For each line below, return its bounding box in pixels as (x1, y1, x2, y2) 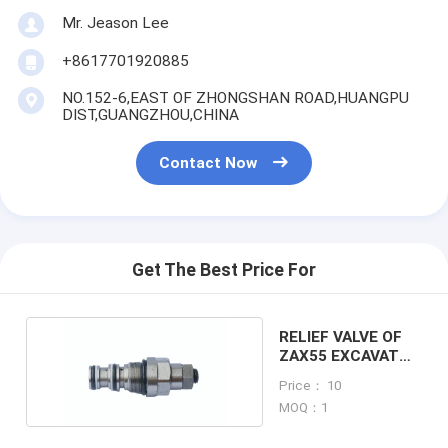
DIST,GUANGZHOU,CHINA (61, 105, 239, 124)
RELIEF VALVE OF (278, 327, 402, 346)
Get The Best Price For (132, 260, 316, 281)
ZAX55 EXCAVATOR (278, 346, 420, 365)
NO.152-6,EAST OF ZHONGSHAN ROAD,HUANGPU (61, 88, 409, 107)
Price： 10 (278, 377, 341, 393)
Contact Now (159, 154, 258, 173)
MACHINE (278, 365, 348, 384)
